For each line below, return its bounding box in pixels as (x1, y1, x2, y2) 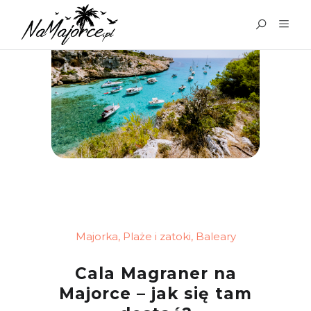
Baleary (195, 230, 236, 243)
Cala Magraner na (74, 264, 237, 283)
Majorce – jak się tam (59, 284, 252, 303)
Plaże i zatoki (122, 230, 191, 243)
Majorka (75, 230, 118, 243)
